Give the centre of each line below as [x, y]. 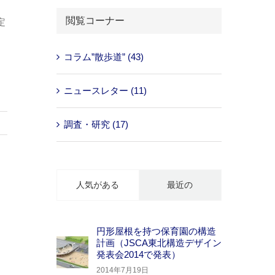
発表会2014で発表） [138, 255]
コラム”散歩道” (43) [103, 57]
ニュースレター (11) [105, 91]
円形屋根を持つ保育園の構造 [156, 231]
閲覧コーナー [95, 21]
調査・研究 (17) [96, 125]
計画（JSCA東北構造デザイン [159, 243]
